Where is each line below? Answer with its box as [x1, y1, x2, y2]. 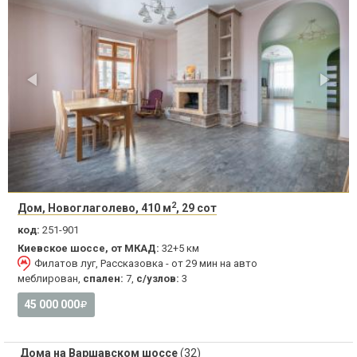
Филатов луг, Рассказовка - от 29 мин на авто [34, 257, 257, 270]
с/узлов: [136, 273, 179, 285]
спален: [83, 273, 124, 285]
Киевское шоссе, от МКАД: [18, 242, 159, 255]
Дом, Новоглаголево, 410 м [18, 202, 171, 215]
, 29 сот [176, 202, 217, 215]
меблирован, [18, 273, 83, 285]
